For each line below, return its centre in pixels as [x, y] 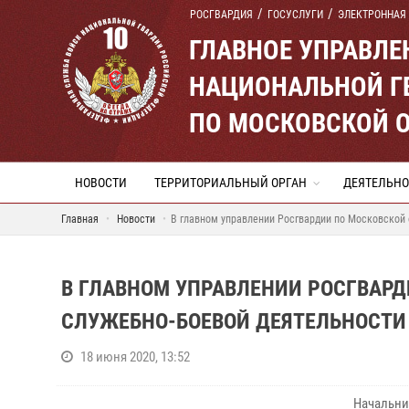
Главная [80, 219]
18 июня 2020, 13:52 [135, 357]
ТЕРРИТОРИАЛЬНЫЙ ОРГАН [231, 183]
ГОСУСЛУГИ [295, 15]
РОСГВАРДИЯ [221, 15]
